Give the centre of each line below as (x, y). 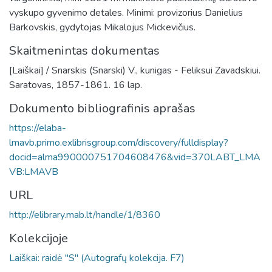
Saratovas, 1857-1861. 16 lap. (76, 85)
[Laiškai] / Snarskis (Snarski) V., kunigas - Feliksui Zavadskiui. (135, 70)
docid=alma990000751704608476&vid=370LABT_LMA (135, 157)
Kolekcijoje (39, 238)
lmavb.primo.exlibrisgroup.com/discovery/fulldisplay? (119, 142)
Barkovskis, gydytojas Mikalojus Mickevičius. (102, 27)
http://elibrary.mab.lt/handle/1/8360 (85, 215)
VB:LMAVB (34, 172)
